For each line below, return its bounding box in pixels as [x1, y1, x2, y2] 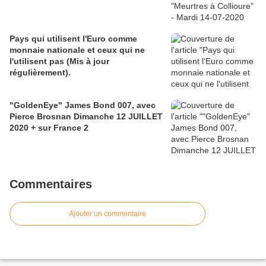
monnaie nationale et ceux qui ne [9, 45, 145, 55]
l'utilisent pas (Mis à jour [9, 56, 109, 66]
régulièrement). [9, 67, 71, 77]
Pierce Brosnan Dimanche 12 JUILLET [9, 111, 163, 121]
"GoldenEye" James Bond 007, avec [9, 100, 156, 110]
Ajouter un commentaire [69, 209, 146, 218]
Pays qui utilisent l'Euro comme [9, 33, 137, 43]
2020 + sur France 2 [9, 122, 88, 132]
